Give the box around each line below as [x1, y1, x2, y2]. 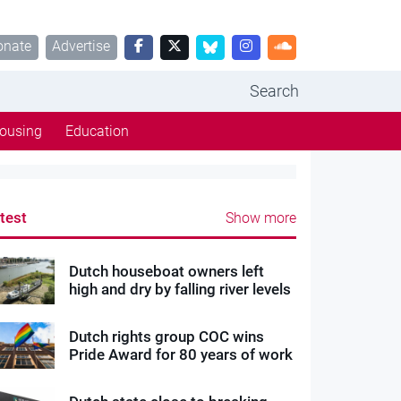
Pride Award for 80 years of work [69, 346, 294, 364]
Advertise [52, 38, 111, 55]
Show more [225, 209, 296, 226]
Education [64, 123, 129, 140]
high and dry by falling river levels [69, 280, 292, 299]
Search [249, 81, 299, 100]
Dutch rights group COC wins [69, 328, 265, 346]
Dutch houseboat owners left [69, 262, 265, 281]
